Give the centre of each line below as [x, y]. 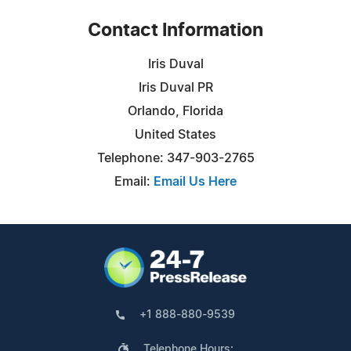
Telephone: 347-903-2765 [175, 158]
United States [175, 134]
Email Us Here [195, 181]
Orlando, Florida [175, 111]
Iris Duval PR [175, 87]
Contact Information [175, 31]
